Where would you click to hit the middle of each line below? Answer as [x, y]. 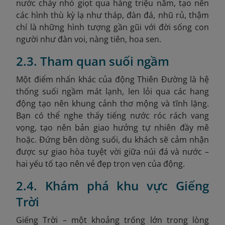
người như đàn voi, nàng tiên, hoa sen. [89, 39]
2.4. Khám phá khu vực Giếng [113, 186]
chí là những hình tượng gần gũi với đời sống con [113, 27]
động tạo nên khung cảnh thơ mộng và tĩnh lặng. [113, 104]
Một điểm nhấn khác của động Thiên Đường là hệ [113, 80]
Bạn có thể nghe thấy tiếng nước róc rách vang [113, 116]
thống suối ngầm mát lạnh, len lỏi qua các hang [113, 92]
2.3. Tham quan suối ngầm [93, 61]
